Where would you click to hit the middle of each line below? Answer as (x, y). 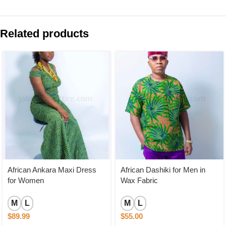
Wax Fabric (139, 180)
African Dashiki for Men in (163, 169)
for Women (26, 180)
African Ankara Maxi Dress (52, 169)
